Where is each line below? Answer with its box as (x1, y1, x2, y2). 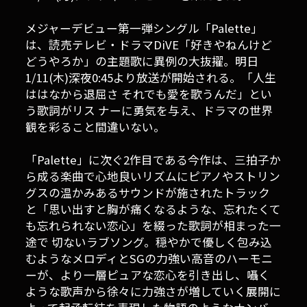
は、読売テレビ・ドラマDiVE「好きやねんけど (25, 36, 273, 53)
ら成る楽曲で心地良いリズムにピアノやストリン (25, 168, 281, 185)
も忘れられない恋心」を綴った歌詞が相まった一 (25, 217, 282, 234)
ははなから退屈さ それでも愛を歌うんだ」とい (25, 86, 273, 103)
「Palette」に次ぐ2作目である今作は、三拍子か (25, 151, 282, 169)
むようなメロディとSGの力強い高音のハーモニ (25, 250, 273, 267)
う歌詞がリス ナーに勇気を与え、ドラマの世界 (25, 102, 273, 119)
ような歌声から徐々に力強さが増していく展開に (25, 283, 282, 300)
